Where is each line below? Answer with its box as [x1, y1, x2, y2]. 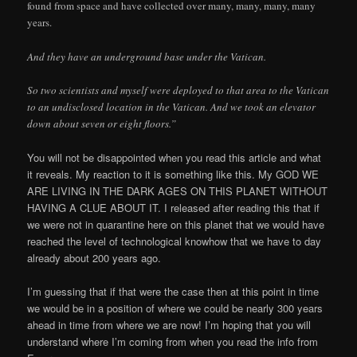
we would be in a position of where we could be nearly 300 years [27, 300, 324, 316]
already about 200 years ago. [27, 249, 162, 265]
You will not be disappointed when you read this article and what [27, 149, 322, 165]
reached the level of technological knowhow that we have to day [27, 233, 322, 249]
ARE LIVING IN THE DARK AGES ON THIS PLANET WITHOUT [27, 182, 328, 198]
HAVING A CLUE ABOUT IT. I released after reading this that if [27, 199, 320, 215]
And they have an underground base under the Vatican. [27, 49, 267, 64]
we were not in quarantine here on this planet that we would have [27, 216, 325, 232]
